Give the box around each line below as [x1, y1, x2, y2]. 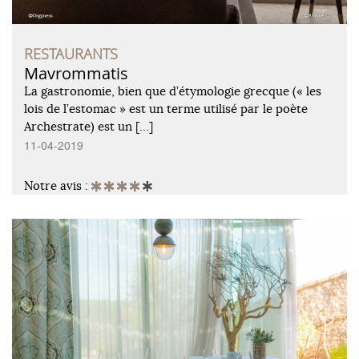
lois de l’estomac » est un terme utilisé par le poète [24, 101, 308, 117]
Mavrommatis [24, 63, 128, 85]
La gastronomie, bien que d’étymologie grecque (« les [24, 83, 321, 99]
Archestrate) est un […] [24, 119, 153, 135]
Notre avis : [24, 178, 91, 194]
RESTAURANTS [24, 44, 118, 64]
